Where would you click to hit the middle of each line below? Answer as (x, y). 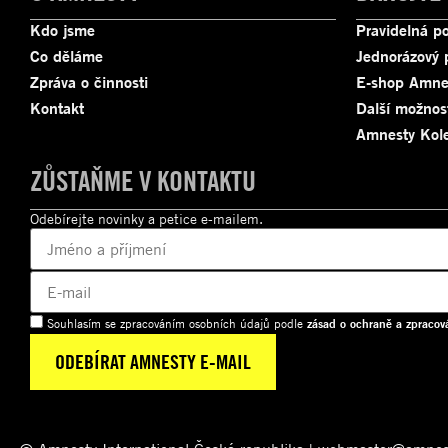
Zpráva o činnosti (89, 81)
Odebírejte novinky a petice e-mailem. (146, 218)
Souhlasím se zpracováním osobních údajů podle (175, 323)
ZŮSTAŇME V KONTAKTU (143, 180)
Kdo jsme (62, 29)
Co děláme (66, 55)
